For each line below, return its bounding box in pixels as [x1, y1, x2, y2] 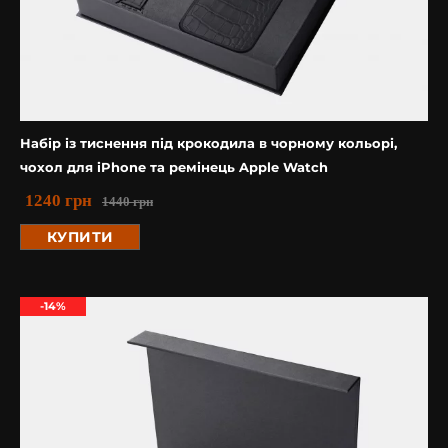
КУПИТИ [46, 228, 114, 246]
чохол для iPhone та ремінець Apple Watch [20, 159, 328, 175]
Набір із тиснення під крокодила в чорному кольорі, [20, 135, 397, 151]
